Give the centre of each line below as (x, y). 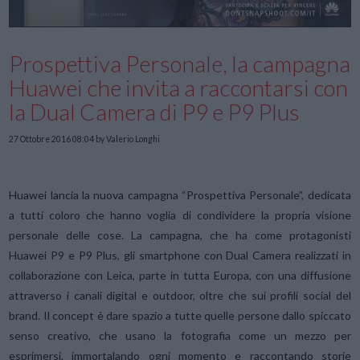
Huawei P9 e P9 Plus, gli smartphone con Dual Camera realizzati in (180, 256)
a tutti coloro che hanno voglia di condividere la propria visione (180, 215)
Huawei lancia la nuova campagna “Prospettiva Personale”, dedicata (180, 195)
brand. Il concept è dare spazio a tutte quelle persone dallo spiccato (180, 316)
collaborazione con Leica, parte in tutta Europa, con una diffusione (180, 276)
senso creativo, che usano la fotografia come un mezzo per (180, 336)
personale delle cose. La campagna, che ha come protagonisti (180, 235)
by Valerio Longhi (127, 139)
